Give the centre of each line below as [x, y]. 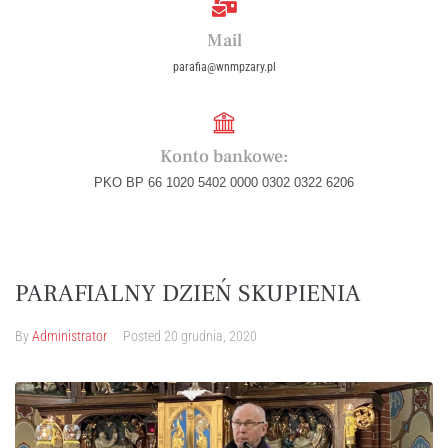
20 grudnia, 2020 [210, 336]
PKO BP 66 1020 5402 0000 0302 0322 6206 [224, 182]
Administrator [69, 336]
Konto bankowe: [224, 156]
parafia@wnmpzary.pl [224, 67]
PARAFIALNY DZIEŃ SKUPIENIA [188, 293]
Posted [143, 336]
